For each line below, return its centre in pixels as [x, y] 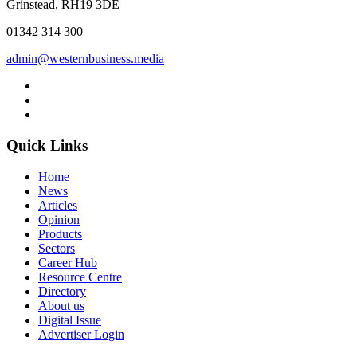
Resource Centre [80, 277]
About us [61, 305]
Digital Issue [70, 320]
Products [60, 233]
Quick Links [47, 145]
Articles [58, 205]
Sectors [57, 248]
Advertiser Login [81, 334]
